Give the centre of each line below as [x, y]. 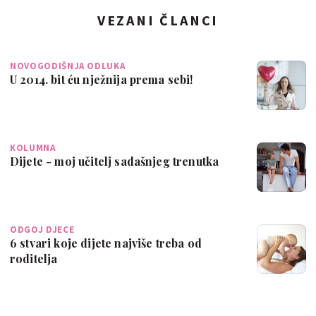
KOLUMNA [33, 147]
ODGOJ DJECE [42, 229]
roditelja [34, 258]
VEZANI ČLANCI [158, 20]
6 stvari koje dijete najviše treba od [106, 243]
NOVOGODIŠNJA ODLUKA [68, 66]
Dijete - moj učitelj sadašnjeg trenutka [196, 161]
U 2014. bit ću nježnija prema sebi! [102, 79]
